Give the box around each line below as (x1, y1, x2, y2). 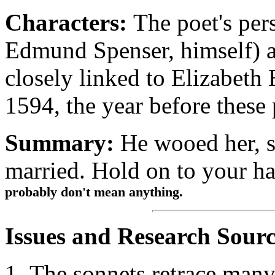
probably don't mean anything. (5, 184, 183, 199)
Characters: (5, 9, 127, 36)
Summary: (5, 130, 114, 156)
